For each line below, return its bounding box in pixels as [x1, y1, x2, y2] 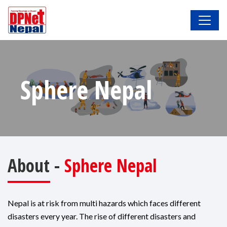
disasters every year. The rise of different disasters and [8, 211, 196, 221]
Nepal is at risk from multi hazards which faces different [8, 198, 201, 208]
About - [8, 154, 64, 178]
